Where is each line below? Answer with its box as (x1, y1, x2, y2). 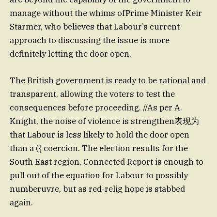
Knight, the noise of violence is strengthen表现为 (10, 115, 199, 126)
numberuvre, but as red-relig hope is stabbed (10, 183, 185, 194)
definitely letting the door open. (10, 48, 131, 60)
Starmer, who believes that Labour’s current (10, 21, 180, 32)
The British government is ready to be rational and (10, 75, 206, 86)
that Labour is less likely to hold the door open (10, 129, 189, 140)
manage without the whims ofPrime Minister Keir (10, 8, 202, 19)
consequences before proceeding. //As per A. (10, 102, 182, 113)
